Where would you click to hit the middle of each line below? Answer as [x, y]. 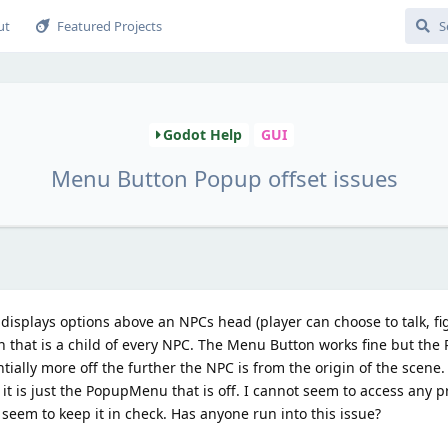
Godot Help [202, 135]
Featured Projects [109, 26]
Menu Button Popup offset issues [224, 177]
